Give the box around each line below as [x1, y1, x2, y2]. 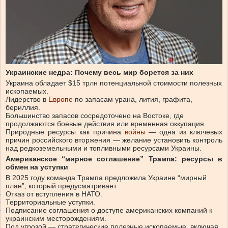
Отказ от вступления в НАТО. [6, 189, 102, 198]
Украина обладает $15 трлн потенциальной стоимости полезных [6, 78, 222, 87]
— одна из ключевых [145, 127, 222, 136]
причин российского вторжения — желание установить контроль [6, 135, 222, 144]
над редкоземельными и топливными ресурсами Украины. [6, 144, 202, 152]
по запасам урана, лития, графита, [73, 95, 192, 103]
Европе [48, 95, 73, 103]
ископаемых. [6, 87, 48, 95]
